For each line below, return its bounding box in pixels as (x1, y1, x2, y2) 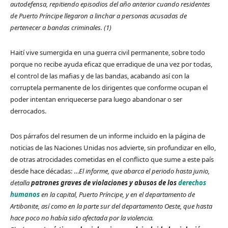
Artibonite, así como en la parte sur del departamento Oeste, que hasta (10, 202, 212, 211)
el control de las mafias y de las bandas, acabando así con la (10, 71, 189, 81)
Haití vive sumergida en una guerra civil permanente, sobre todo (10, 48, 205, 58)
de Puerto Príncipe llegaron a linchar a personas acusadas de (10, 11, 187, 21)
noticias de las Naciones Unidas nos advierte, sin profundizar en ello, (10, 143, 216, 153)
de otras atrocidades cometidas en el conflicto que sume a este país (10, 155, 214, 164)
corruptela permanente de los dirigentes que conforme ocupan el (10, 83, 208, 93)
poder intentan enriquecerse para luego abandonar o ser (10, 95, 182, 104)
